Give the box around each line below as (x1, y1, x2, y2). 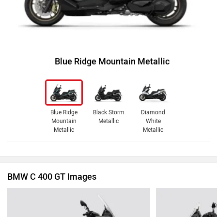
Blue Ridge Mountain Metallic (55, 56, 170, 67)
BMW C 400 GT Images (7, 171, 96, 182)
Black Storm (93, 108, 124, 116)
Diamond (141, 108, 165, 116)
